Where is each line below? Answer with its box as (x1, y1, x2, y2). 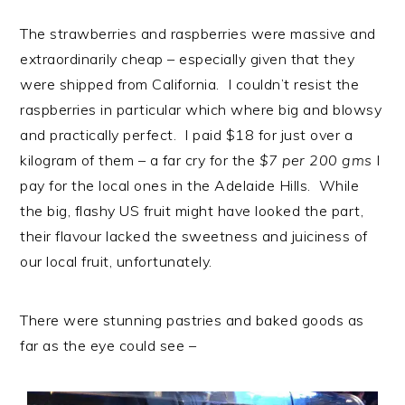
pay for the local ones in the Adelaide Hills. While (20, 176, 360, 195)
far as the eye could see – (20, 336, 197, 355)
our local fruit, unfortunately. (20, 252, 212, 271)
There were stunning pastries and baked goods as (20, 311, 364, 330)
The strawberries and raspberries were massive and (20, 24, 376, 43)
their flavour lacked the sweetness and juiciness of (20, 227, 368, 246)
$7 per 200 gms (259, 151, 372, 170)
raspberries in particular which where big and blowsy (20, 100, 382, 119)
